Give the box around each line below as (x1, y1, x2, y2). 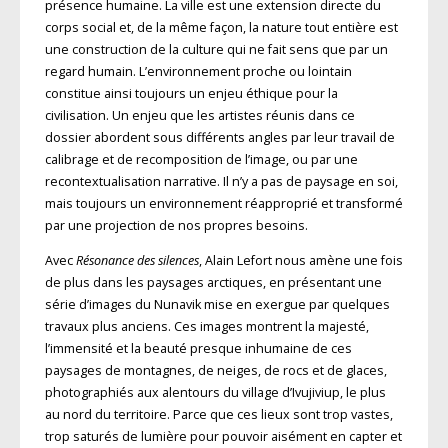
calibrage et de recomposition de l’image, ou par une (44, 150, 358, 168)
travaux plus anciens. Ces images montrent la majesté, (44, 317, 369, 335)
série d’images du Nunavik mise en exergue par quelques (44, 295, 390, 313)
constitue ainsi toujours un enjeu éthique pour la (44, 84, 338, 102)
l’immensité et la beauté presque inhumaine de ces (44, 339, 352, 357)
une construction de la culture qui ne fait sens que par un (44, 40, 388, 58)
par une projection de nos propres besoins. (44, 216, 308, 234)
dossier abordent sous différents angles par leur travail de (44, 128, 395, 146)
